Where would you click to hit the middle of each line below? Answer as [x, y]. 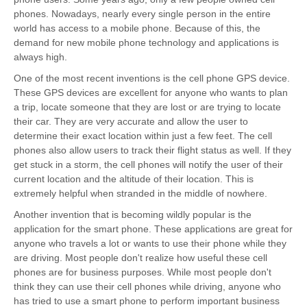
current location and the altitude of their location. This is [134, 179]
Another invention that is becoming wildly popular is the [133, 215]
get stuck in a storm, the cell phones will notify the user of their [148, 165]
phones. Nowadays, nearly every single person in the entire [142, 14]
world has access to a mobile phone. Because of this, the [137, 28]
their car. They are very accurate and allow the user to [131, 122]
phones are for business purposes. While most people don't [143, 272]
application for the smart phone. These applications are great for [153, 229]
